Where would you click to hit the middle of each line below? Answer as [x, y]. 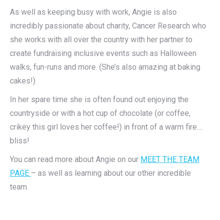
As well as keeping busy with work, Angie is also [93, 12]
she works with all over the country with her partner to [101, 40]
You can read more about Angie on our [75, 159]
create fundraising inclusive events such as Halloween [103, 53]
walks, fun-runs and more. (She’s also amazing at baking [105, 67]
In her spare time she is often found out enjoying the [99, 99]
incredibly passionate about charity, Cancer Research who [108, 26]
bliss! [20, 141]
